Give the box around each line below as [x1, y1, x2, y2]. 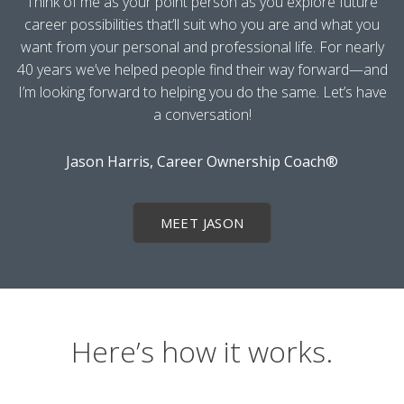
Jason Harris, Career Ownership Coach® [66, 151, 338, 171]
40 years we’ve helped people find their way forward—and [16, 59, 388, 79]
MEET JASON [160, 213, 244, 232]
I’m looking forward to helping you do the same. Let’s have [17, 81, 387, 102]
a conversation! [152, 104, 252, 124]
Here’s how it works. [71, 331, 333, 371]
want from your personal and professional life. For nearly [20, 36, 384, 57]
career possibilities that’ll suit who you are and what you [24, 14, 380, 34]
